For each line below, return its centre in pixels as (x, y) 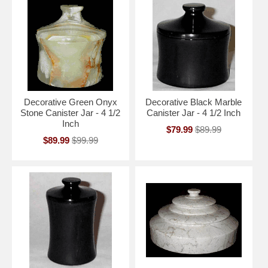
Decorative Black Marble (194, 102)
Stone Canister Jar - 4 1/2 (71, 112)
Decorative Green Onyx (70, 102)
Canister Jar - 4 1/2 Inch (194, 112)
